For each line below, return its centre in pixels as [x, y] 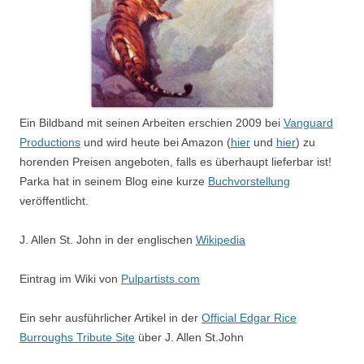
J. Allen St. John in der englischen [108, 240]
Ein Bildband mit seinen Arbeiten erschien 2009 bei [152, 123]
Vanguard [308, 123]
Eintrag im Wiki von [70, 279]
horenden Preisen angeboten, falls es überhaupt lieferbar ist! [175, 162]
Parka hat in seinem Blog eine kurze [114, 181]
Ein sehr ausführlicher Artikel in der [110, 318]
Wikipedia [221, 240]
